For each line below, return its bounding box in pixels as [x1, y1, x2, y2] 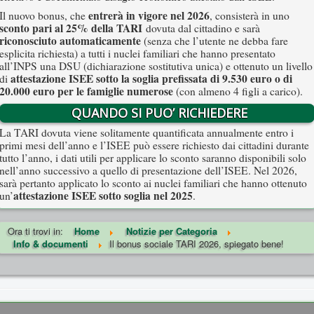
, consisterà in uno [210, 8, 289, 22]
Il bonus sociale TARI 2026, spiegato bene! [109, 236, 284, 250]
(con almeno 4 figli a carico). [173, 83, 303, 98]
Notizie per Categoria [126, 224, 217, 238]
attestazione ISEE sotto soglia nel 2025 [13, 187, 193, 203]
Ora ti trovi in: [8, 224, 66, 238]
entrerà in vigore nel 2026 [88, 7, 210, 23]
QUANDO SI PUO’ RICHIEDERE [71, 104, 247, 121]
